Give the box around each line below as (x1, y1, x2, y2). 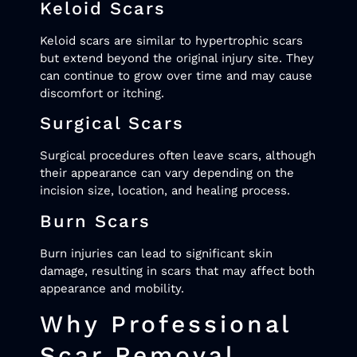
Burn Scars (40, 210, 151, 231)
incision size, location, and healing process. (40, 183, 290, 198)
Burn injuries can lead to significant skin (40, 245, 273, 261)
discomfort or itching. (40, 86, 164, 101)
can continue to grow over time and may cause (40, 69, 312, 84)
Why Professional (40, 310, 292, 339)
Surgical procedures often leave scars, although (40, 148, 316, 163)
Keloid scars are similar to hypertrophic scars (40, 33, 303, 49)
